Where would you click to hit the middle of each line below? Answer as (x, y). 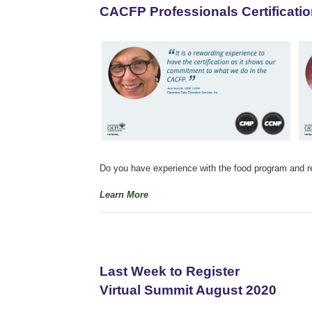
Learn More (124, 194)
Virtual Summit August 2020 (188, 290)
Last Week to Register (170, 271)
